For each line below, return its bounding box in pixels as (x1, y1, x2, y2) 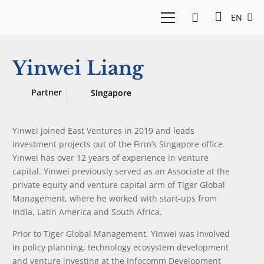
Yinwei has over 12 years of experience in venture (12, 152, 209, 163)
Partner (31, 87, 62, 98)
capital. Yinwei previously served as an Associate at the (12, 166, 230, 177)
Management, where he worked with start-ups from (12, 193, 217, 204)
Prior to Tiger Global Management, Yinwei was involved (12, 228, 230, 239)
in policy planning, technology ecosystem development (12, 242, 229, 253)
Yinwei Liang (12, 57, 144, 80)
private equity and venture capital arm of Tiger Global (12, 179, 225, 190)
